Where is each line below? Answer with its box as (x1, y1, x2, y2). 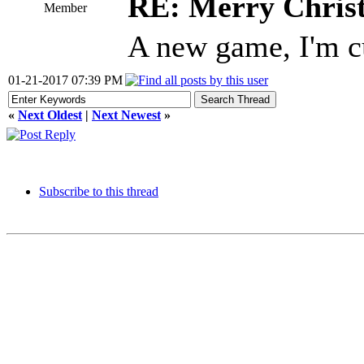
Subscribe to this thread (39, 184, 158, 198)
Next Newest (92, 108, 161, 122)
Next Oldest (18, 108, 82, 122)
